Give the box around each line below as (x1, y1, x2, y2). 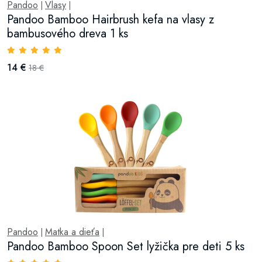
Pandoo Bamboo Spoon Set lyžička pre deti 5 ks (7, 238, 244, 255)
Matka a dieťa (45, 225, 99, 239)
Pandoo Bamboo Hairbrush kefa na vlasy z (7, 11, 214, 28)
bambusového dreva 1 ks (7, 25, 128, 42)
